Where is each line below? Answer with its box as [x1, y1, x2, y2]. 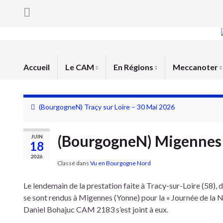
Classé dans [57, 159, 90, 167]
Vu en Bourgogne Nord [90, 159, 151, 167]
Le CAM [65, 62, 96, 72]
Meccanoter [173, 62, 220, 72]
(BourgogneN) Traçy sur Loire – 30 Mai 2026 [39, 103, 175, 111]
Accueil [23, 62, 50, 72]
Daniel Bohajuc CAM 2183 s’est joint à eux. [23, 205, 168, 214]
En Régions [113, 62, 155, 72]
